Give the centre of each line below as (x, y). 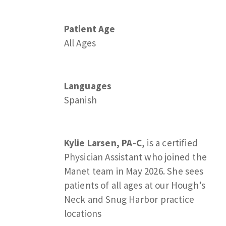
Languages (88, 86)
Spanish (80, 100)
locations (83, 213)
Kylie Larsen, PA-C (103, 143)
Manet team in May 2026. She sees (134, 171)
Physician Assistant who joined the (135, 157)
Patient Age (90, 29)
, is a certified (170, 143)
